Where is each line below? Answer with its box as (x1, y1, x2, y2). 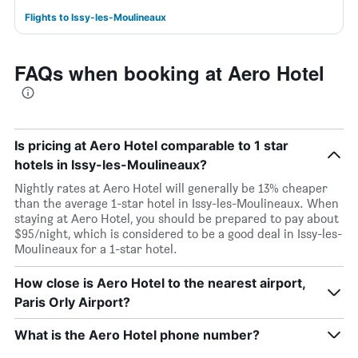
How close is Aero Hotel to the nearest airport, (14, 275, 305, 291)
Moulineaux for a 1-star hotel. (14, 241, 177, 257)
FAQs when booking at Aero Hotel (14, 59, 324, 86)
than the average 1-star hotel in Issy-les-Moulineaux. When (14, 196, 339, 211)
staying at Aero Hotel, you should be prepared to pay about (14, 211, 339, 226)
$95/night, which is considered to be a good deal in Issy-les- (14, 226, 342, 241)
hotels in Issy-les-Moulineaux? (14, 157, 207, 173)
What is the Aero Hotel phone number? (14, 327, 260, 343)
